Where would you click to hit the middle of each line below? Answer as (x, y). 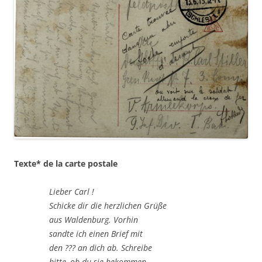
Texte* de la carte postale (66, 163)
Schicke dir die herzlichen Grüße (108, 205)
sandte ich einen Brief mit (96, 233)
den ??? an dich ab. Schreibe (101, 247)
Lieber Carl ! (72, 191)
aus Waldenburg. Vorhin (94, 219)
